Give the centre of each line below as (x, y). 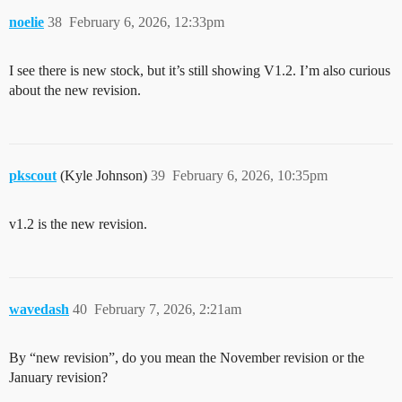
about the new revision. (75, 90)
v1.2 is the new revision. (78, 223)
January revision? (58, 377)
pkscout (33, 175)
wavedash (39, 309)
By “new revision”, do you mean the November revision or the (187, 357)
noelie (26, 22)
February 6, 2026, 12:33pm (147, 22)
